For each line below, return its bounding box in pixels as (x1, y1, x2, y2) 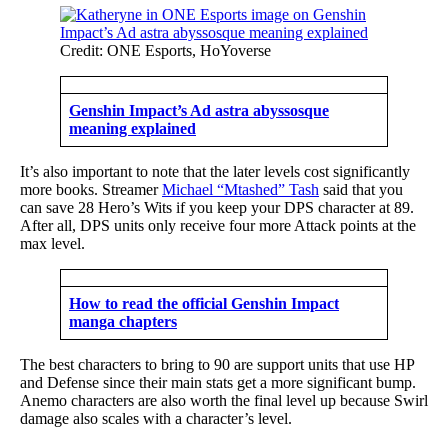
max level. (20, 234, 85, 252)
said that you (319, 180, 403, 198)
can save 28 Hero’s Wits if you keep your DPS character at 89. (20, 198, 414, 216)
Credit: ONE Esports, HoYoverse (60, 41, 271, 59)
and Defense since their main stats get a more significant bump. (20, 373, 416, 391)
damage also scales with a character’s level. (20, 409, 292, 427)
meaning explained (69, 119, 196, 137)
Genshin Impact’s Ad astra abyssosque (69, 101, 329, 119)
